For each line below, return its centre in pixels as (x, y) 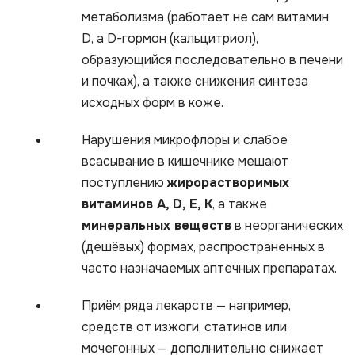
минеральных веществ (157, 225)
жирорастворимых (228, 182)
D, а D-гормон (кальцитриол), (170, 38)
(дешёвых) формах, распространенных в (203, 246)
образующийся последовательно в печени (212, 59)
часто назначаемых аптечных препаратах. (209, 268)
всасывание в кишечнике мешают (185, 161)
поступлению (124, 182)
